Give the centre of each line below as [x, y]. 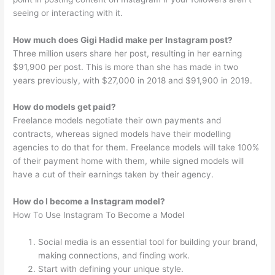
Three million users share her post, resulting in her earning [128, 53]
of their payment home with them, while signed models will [129, 161]
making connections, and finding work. [114, 256]
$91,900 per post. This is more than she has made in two [126, 67]
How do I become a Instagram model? [89, 202]
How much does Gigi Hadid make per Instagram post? [123, 40]
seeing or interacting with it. [68, 13]
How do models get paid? [65, 107]
